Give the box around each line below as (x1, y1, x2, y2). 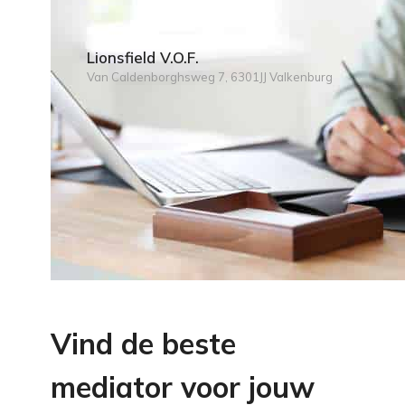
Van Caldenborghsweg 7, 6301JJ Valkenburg (87, 70, 333, 84)
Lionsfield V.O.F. (87, 48, 199, 67)
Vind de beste (51, 325, 236, 362)
